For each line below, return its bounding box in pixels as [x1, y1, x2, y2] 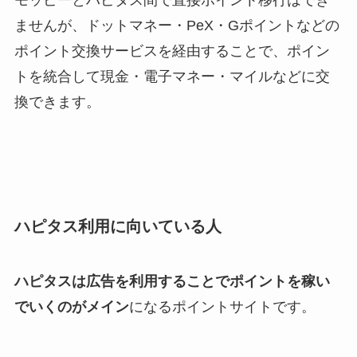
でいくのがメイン [14, 299, 129, 316]
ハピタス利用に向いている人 [14, 217, 222, 235]
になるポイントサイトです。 [128, 299, 316, 316]
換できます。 [14, 93, 100, 110]
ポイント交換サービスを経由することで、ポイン [14, 42, 330, 59]
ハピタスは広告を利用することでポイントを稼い [14, 273, 330, 290]
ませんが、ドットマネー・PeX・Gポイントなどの [14, 17, 339, 33]
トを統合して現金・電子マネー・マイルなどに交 [14, 68, 330, 84]
